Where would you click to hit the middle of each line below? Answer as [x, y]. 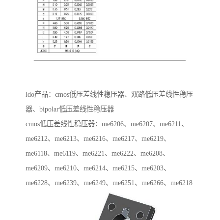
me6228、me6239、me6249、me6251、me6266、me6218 [109, 182]
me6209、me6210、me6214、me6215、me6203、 [98, 168]
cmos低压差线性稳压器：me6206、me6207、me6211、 [107, 124]
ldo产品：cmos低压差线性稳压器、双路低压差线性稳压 [109, 94]
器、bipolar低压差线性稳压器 [70, 109]
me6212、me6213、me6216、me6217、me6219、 [98, 138]
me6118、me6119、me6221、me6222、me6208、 [97, 153]
